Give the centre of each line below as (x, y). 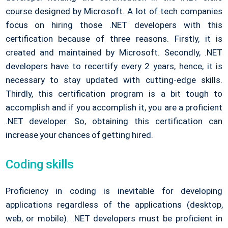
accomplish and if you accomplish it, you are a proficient (114, 108)
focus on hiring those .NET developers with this (114, 25)
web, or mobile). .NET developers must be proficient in (114, 219)
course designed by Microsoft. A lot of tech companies (114, 11)
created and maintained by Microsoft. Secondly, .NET (114, 53)
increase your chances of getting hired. (79, 135)
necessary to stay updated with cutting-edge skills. (114, 80)
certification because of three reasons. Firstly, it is (114, 39)
